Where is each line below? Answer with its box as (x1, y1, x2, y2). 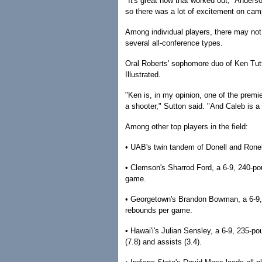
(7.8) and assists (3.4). (125, 237, 202, 246)
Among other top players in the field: (125, 122, 248, 131)
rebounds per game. (125, 206, 192, 215)
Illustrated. (125, 70, 161, 79)
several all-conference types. (125, 39, 223, 47)
